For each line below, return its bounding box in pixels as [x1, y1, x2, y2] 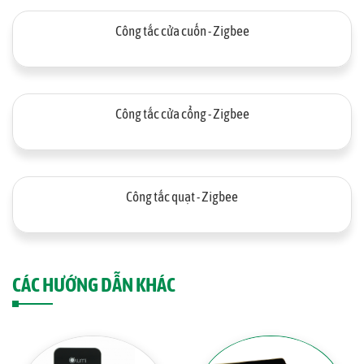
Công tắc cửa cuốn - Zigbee [115, 23, 249, 39]
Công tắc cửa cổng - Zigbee [115, 106, 249, 122]
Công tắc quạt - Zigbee [126, 188, 238, 205]
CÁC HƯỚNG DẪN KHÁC [12, 274, 175, 296]
